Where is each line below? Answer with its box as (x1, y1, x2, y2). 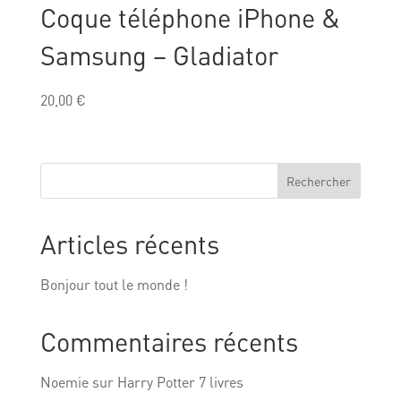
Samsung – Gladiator (39, 38, 278, 73)
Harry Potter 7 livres (116, 372, 243, 392)
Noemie (39, 372, 89, 392)
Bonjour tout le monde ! (39, 275, 188, 294)
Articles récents (39, 227, 219, 261)
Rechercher (286, 173, 352, 190)
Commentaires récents (39, 325, 298, 359)
